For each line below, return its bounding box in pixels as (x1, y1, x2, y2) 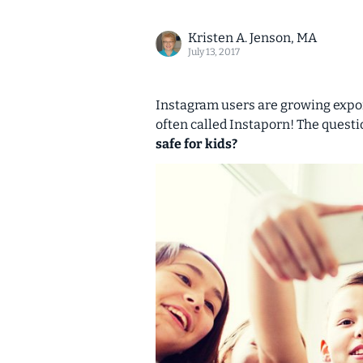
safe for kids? (156, 136, 237, 152)
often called (156, 117, 229, 132)
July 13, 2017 (188, 46, 240, 58)
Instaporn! (229, 117, 294, 132)
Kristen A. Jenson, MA (188, 30, 317, 45)
